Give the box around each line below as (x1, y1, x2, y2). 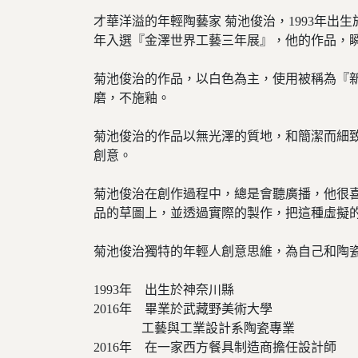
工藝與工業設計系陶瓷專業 (93, 321, 295, 335)
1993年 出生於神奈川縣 (93, 283, 234, 296)
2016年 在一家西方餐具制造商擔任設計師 (93, 340, 336, 354)
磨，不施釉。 (93, 91, 170, 105)
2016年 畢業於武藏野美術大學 (93, 302, 272, 316)
